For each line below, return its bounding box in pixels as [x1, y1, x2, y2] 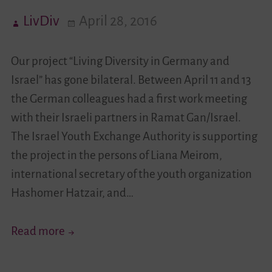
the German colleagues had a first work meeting [10, 92, 247, 106]
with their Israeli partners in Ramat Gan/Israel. [10, 111, 241, 124]
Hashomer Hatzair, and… [10, 186, 134, 200]
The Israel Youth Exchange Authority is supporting [10, 130, 257, 143]
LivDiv [22, 13, 59, 29]
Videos [4, 25, 38, 38]
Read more [10, 225, 67, 238]
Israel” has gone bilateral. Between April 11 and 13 [10, 73, 251, 87]
